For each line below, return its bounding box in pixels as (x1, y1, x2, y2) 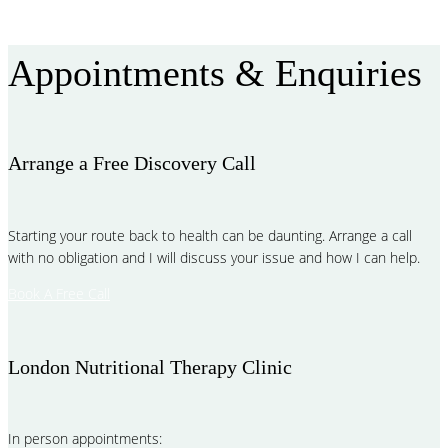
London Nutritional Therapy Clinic (8, 355, 292, 378)
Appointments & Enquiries (8, 51, 422, 94)
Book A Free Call (8, 284, 110, 303)
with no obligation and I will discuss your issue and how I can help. (8, 248, 420, 267)
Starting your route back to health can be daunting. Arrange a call (8, 226, 412, 245)
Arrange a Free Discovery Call (8, 152, 256, 175)
